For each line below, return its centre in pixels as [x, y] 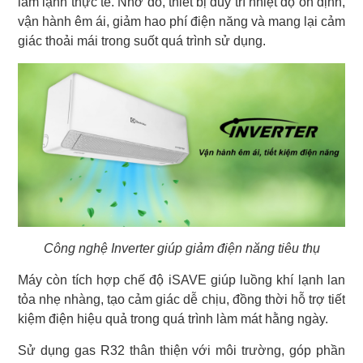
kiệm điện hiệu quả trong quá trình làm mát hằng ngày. [173, 319]
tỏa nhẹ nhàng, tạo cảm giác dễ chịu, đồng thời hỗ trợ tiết [181, 300]
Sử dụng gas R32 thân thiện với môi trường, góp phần [181, 351]
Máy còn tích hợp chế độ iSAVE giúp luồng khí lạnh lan [181, 280]
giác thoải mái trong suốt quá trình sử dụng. [142, 41]
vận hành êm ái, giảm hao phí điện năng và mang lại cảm [181, 22]
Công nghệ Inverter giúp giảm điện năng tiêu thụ [181, 249]
